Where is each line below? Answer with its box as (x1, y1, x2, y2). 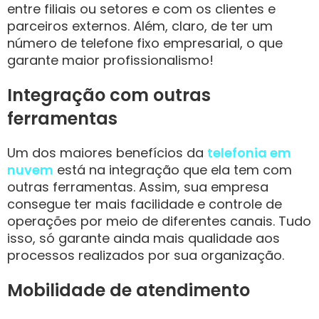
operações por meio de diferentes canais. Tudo (7, 212, 311, 230)
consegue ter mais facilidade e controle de (7, 195, 282, 213)
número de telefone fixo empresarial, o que (7, 34, 283, 52)
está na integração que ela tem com (53, 161, 292, 179)
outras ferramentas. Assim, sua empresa (7, 178, 268, 196)
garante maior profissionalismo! (7, 51, 217, 69)
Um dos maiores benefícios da (7, 144, 207, 162)
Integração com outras (7, 83, 211, 107)
